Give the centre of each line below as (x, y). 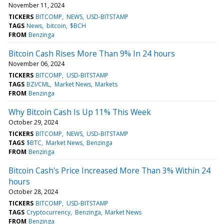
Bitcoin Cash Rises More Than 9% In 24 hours (92, 53)
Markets (106, 84)
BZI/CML (38, 84)
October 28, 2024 (33, 191)
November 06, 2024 (36, 63)
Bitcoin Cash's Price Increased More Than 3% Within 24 (109, 170)
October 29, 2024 (33, 122)
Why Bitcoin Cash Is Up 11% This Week (80, 112)
